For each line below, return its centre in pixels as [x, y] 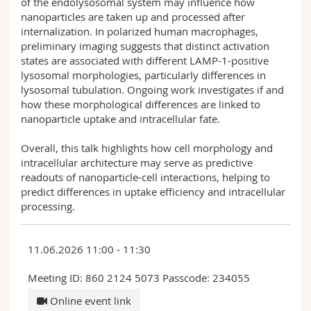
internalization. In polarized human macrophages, [140, 31]
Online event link [89, 300]
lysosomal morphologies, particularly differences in [143, 75]
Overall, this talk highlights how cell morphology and [147, 148]
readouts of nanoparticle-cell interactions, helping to [145, 177]
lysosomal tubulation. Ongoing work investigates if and [152, 89]
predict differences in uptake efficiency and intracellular [153, 191]
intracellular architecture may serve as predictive [137, 162]
